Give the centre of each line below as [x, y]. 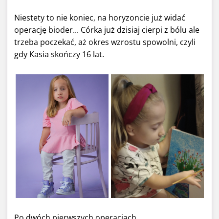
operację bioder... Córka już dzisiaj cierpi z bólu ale [107, 30]
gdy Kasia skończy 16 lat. [59, 55]
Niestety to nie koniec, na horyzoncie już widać [100, 18]
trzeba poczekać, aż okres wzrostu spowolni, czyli [105, 42]
